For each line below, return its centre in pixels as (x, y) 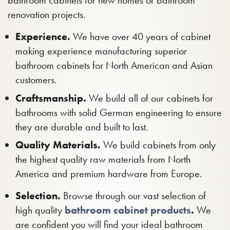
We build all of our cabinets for (150, 98)
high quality (40, 210)
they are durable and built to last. (82, 127)
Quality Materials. (58, 145)
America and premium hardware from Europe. (109, 174)
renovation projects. (47, 14)
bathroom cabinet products (128, 210)
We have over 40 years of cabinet (140, 36)
